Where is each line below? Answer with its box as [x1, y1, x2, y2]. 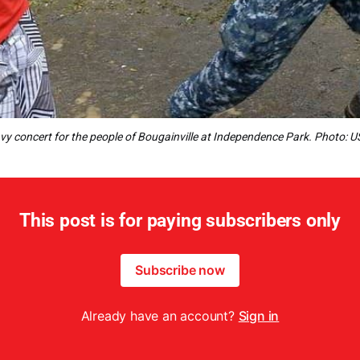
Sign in [238, 308, 280, 324]
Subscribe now [135, 262, 225, 278]
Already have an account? [80, 308, 239, 324]
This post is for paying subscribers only [19, 210, 341, 231]
